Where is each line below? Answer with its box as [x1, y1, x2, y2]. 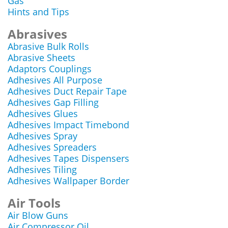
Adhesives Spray [8, 130, 77, 142]
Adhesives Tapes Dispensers [8, 152, 129, 164]
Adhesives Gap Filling [8, 96, 99, 108]
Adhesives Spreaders [8, 141, 97, 153]
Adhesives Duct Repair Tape [8, 85, 127, 97]
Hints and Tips [8, 6, 69, 18]
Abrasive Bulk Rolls [8, 40, 89, 52]
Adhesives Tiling [8, 163, 77, 176]
